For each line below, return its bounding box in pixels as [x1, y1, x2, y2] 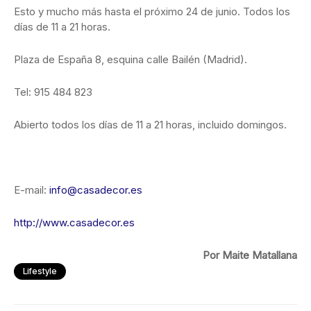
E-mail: [14, 183, 47, 197]
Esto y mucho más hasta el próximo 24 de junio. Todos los [14, 5, 290, 19]
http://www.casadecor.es [14, 216, 135, 230]
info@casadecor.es [47, 183, 142, 197]
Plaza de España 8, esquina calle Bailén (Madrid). [14, 53, 247, 67]
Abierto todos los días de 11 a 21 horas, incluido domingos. [14, 118, 287, 132]
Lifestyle [23, 266, 57, 277]
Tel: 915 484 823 [14, 85, 92, 99]
